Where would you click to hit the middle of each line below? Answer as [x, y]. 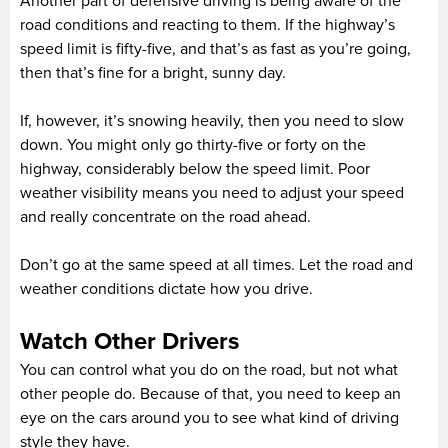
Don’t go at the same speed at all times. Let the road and [216, 264]
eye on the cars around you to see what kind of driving [209, 417]
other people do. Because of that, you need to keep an [210, 393]
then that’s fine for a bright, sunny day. [153, 72]
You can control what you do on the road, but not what [209, 369]
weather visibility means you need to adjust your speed [212, 192]
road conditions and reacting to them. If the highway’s [207, 24]
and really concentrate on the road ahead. [165, 216]
